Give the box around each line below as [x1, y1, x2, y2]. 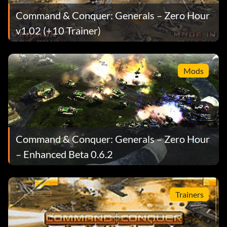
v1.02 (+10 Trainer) [16, 24, 101, 36]
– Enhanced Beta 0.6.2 [16, 147, 113, 160]
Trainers [175, 189, 204, 199]
